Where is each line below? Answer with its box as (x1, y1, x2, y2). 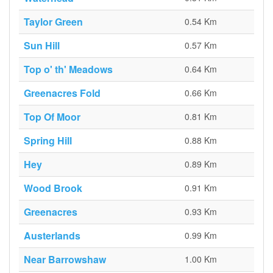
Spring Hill (24, 133, 72, 147)
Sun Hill (24, 38, 60, 52)
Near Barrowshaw (24, 252, 106, 266)
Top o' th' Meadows (24, 62, 113, 76)
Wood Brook (24, 181, 82, 195)
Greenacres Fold (24, 86, 101, 100)
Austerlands (24, 229, 80, 243)
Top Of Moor (24, 110, 80, 124)
